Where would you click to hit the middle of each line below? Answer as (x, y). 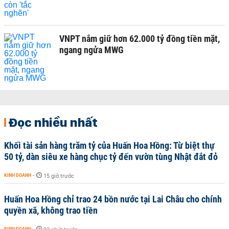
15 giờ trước (59, 176)
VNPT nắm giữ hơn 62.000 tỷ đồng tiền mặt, (140, 39)
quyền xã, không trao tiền (51, 210)
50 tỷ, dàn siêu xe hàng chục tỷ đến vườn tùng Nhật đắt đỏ (111, 157)
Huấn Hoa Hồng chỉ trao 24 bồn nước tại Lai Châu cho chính (113, 199)
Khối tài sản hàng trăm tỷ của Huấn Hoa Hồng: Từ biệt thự (109, 145)
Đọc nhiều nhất (53, 122)
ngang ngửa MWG (91, 50)
